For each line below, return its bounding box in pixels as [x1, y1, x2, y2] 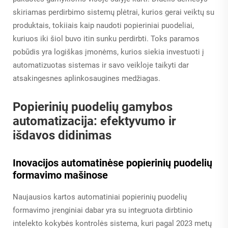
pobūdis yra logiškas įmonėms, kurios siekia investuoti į [13, 47, 204, 57]
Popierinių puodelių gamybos [13, 100, 173, 115]
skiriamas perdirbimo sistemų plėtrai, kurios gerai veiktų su [13, 8, 214, 17]
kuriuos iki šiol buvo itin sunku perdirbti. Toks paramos [13, 34, 199, 44]
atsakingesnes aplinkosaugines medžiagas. [13, 74, 160, 83]
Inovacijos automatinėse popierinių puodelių [13, 157, 212, 169]
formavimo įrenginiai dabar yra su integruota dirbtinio [13, 206, 193, 215]
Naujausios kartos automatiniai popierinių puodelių [13, 192, 187, 202]
